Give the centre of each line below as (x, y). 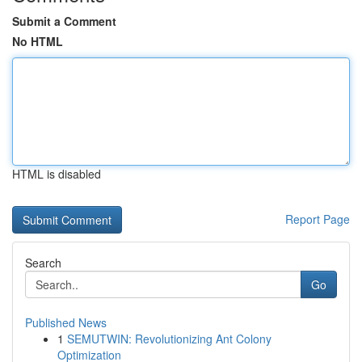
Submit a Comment (64, 21)
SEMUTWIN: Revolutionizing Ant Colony (169, 339)
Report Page (318, 219)
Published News (66, 322)
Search (43, 263)
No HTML (38, 41)
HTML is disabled (57, 174)
